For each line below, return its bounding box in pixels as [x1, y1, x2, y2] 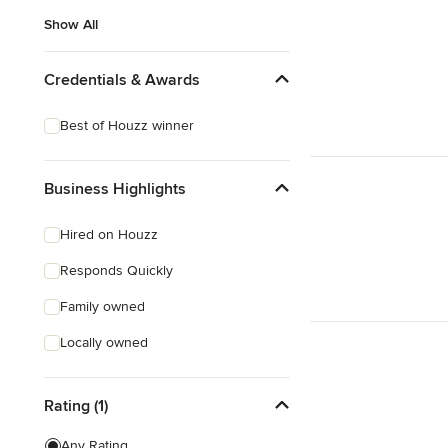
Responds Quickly [60, 262, 173, 279]
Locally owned [60, 334, 148, 351]
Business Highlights [44, 178, 186, 199]
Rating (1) [44, 395, 108, 416]
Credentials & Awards [44, 69, 200, 90]
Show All [44, 16, 98, 33]
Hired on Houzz [60, 226, 158, 243]
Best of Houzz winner [60, 117, 194, 134]
